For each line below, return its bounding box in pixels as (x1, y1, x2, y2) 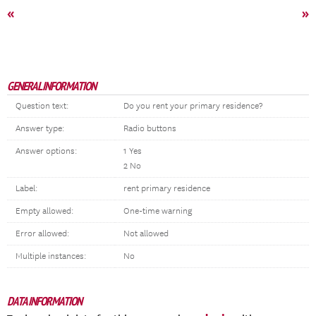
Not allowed (123, 229, 169, 239)
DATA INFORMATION (7, 293, 82, 309)
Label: (16, 183, 37, 194)
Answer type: (16, 123, 64, 134)
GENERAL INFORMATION (7, 78, 96, 94)
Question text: (16, 101, 68, 111)
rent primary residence (123, 183, 210, 194)
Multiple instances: (16, 251, 86, 262)
